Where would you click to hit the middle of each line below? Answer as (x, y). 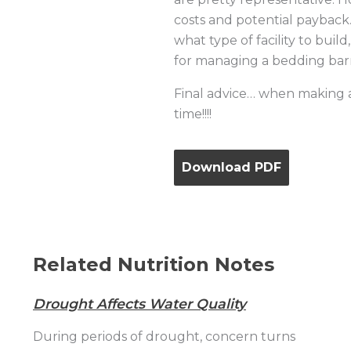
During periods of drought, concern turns (164, 337)
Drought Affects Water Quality (139, 304)
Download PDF (232, 167)
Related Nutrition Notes (154, 264)
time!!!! (193, 114)
